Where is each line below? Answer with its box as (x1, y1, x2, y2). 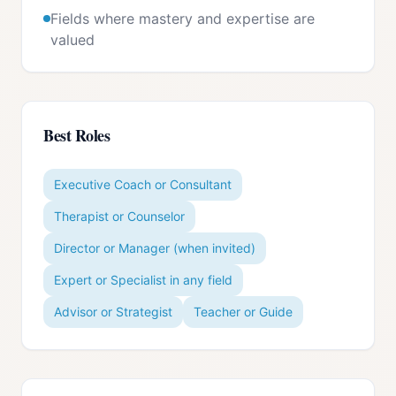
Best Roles (43, 124, 110, 147)
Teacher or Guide (194, 304, 293, 319)
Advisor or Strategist (54, 304, 172, 319)
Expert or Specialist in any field (54, 272, 232, 287)
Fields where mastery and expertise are (50, 10, 315, 27)
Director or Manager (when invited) (54, 240, 255, 255)
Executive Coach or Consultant (54, 177, 232, 192)
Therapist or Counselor (54, 209, 185, 224)
